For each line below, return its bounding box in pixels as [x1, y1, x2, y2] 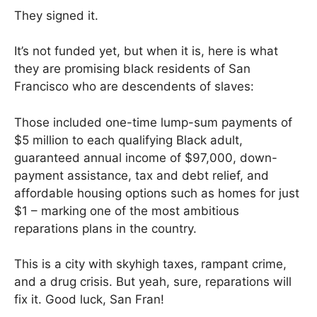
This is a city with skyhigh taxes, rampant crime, [14, 257, 287, 272]
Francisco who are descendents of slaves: [14, 79, 254, 94]
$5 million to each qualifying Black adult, [14, 132, 243, 147]
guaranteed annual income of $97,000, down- [14, 150, 277, 165]
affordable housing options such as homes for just [14, 185, 299, 200]
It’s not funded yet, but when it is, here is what [14, 44, 278, 59]
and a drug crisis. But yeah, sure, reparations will [14, 275, 292, 289]
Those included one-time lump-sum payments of [14, 115, 292, 129]
